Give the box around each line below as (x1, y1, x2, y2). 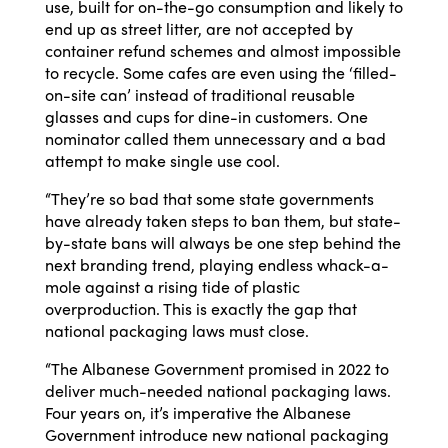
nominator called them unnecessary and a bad (44, 127, 386, 151)
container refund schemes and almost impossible (44, 39, 401, 63)
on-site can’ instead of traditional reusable (44, 83, 355, 107)
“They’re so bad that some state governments (44, 187, 374, 211)
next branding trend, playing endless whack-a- (44, 253, 389, 277)
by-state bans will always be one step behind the (44, 231, 401, 255)
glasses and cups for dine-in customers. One (44, 105, 368, 129)
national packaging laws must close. (44, 319, 309, 343)
